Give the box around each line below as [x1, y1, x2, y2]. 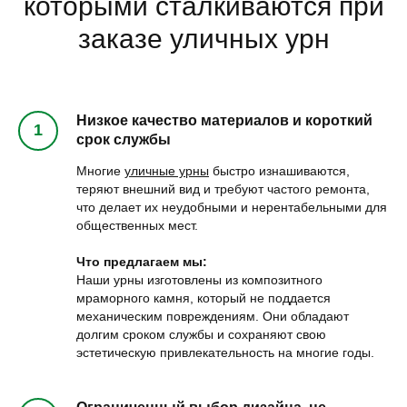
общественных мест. [76, 217, 198, 233]
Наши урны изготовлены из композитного [76, 272, 323, 287]
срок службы [76, 131, 171, 147]
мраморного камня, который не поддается [76, 290, 331, 305]
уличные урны [124, 163, 209, 178]
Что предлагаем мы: [76, 253, 207, 269]
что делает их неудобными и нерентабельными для [76, 199, 387, 214]
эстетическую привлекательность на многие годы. [76, 344, 374, 360]
